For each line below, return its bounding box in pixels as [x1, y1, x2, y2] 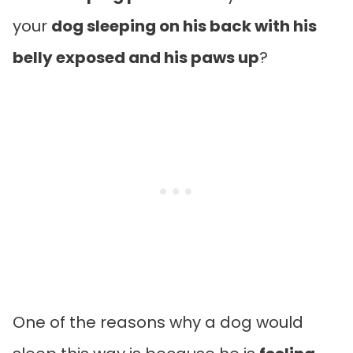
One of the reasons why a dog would [13, 310, 303, 333]
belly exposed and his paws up [13, 46, 259, 69]
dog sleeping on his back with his [51, 14, 317, 37]
